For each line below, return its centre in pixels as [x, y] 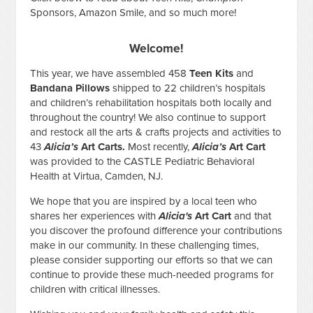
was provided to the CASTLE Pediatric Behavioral [143, 162]
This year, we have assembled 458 [110, 74]
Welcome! [156, 49]
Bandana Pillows [70, 88]
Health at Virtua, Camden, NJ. [97, 176]
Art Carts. [105, 147]
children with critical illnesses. [95, 290]
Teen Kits [212, 74]
